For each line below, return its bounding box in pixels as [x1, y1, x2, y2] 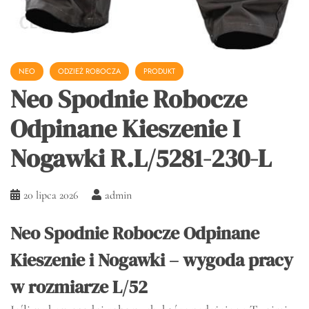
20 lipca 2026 [23, 188, 78, 203]
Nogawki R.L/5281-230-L [10, 141, 271, 176]
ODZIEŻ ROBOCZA [58, 66, 121, 77]
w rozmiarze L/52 [10, 275, 148, 300]
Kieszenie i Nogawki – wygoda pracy [10, 248, 293, 273]
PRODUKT [143, 66, 175, 77]
